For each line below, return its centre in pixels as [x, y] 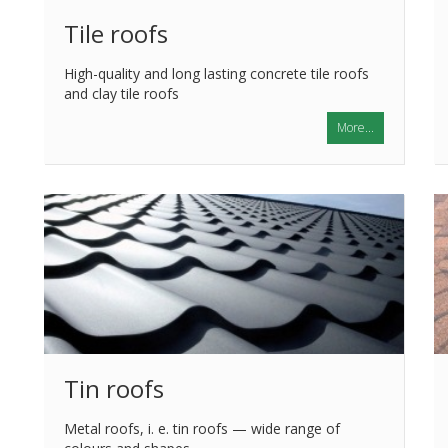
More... [355, 127]
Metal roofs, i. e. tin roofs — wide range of [202, 428]
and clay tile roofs [121, 93]
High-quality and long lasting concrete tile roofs [216, 73]
